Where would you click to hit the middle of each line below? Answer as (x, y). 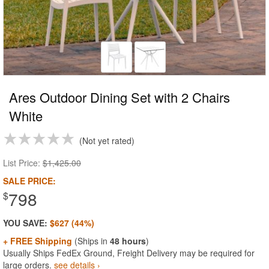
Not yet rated (107, 141)
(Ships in (91, 241)
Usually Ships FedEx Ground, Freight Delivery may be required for (129, 253)
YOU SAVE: (26, 223)
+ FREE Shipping (38, 241)
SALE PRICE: (29, 181)
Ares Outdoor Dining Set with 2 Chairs (119, 97)
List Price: (23, 163)
